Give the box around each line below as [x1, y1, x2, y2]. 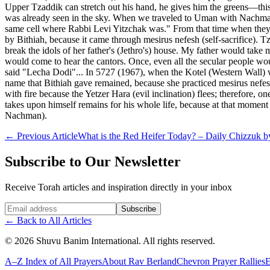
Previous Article [17, 130, 78, 141]
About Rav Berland [102, 256, 177, 266]
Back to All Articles [17, 215, 92, 225]
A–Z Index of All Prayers [5, 256, 102, 266]
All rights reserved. [143, 235, 215, 246]
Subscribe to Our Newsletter [5, 153, 181, 169]
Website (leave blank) [5, 202, 87, 213]
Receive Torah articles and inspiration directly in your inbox [5, 181, 232, 192]
